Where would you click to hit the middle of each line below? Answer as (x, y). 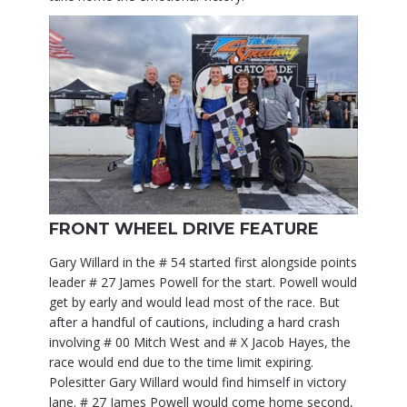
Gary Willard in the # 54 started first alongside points (203, 262)
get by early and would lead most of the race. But (194, 302)
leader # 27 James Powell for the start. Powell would (203, 282)
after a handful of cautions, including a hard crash (194, 322)
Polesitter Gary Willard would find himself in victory (198, 382)
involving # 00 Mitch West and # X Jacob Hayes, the (200, 342)
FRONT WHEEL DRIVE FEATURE (184, 228)
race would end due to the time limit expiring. (181, 362)
